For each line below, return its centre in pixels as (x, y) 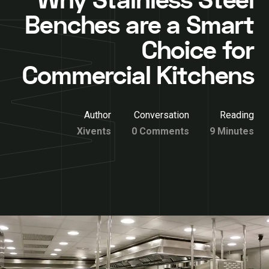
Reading (237, 115)
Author (98, 115)
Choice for (198, 51)
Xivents (94, 131)
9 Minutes (232, 131)
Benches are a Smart (139, 26)
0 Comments (160, 131)
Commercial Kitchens (138, 76)
